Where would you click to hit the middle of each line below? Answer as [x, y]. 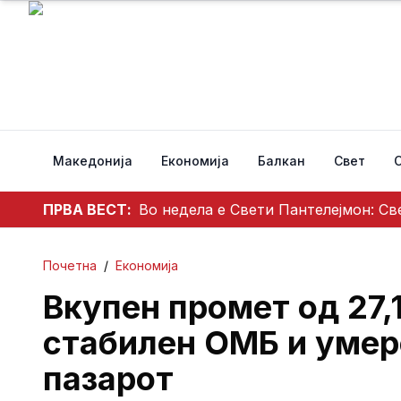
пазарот [108, 379]
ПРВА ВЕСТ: [87, 209]
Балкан [282, 161]
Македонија [93, 161]
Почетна [70, 265]
